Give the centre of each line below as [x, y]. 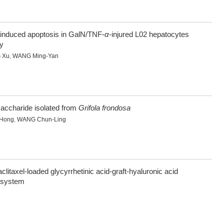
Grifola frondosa [104, 108]
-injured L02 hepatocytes [149, 34]
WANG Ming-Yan [35, 56]
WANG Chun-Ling [41, 120]
